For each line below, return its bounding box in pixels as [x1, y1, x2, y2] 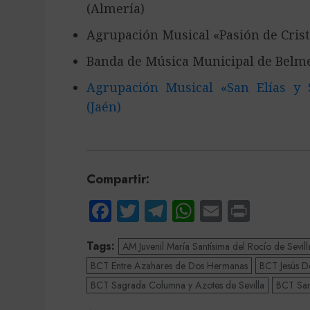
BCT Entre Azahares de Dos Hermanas [90, 259, 248, 273]
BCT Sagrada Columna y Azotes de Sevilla [90, 278, 264, 292]
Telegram [166, 195, 251, 227]
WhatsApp [194, 195, 293, 227]
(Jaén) [86, 98, 121, 115]
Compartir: [86, 170, 149, 188]
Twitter [138, 195, 201, 227]
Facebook [111, 195, 201, 227]
